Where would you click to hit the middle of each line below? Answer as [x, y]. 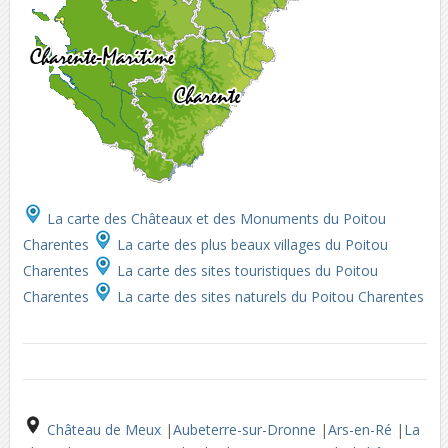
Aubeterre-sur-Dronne [246, 429]
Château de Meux [105, 429]
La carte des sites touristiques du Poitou [245, 270]
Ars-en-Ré [361, 429]
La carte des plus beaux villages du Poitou [250, 244]
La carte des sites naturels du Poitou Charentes [270, 296]
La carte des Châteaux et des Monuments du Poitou [214, 218]
